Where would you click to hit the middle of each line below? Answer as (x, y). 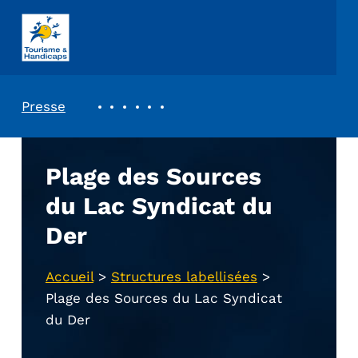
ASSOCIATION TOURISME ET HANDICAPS (66, 40)
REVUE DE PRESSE (115, 99)
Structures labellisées (184, 276)
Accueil (69, 276)
